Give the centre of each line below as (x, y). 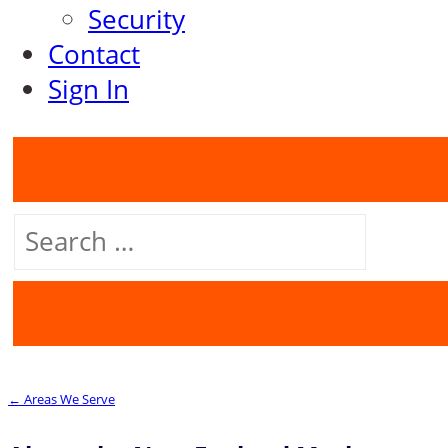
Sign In (88, 89)
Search (48, 224)
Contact (94, 54)
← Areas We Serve (61, 398)
